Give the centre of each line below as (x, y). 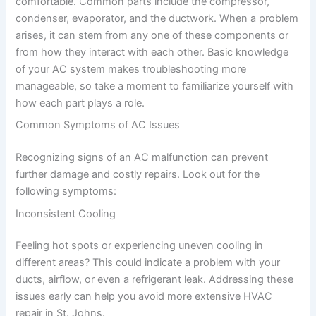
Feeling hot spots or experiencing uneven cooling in (140, 246)
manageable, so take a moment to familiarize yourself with (155, 86)
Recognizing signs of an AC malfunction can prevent (142, 158)
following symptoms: (66, 192)
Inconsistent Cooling (66, 213)
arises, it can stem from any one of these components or (152, 36)
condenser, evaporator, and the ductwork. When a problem (157, 19)
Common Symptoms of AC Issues (98, 125)
